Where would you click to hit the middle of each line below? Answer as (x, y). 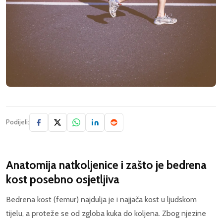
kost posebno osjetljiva (63, 179)
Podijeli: (18, 122)
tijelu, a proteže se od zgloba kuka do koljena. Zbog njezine (106, 213)
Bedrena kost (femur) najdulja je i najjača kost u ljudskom (101, 199)
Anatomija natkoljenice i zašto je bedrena (106, 165)
